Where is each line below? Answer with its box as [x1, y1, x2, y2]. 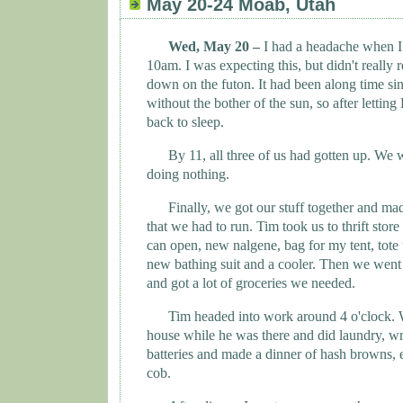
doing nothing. [147, 166, 229, 183]
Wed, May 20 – [168, 39, 260, 55]
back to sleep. [147, 114, 224, 130]
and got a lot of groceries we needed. [147, 275, 355, 291]
